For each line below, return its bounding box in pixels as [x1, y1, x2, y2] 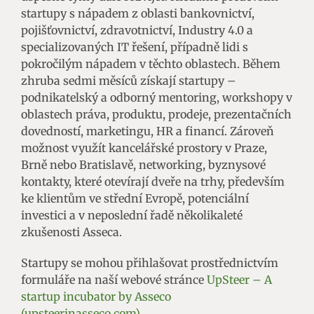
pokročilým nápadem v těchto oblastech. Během [21, 57, 280, 71]
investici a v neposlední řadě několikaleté [21, 208, 243, 223]
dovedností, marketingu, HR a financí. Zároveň [21, 124, 274, 139]
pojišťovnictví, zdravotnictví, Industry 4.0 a [21, 23, 253, 38]
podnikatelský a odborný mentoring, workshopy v [21, 90, 292, 105]
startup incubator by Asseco [21, 289, 171, 304]
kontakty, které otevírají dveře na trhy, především [21, 175, 285, 189]
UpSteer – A [207, 273, 272, 287]
